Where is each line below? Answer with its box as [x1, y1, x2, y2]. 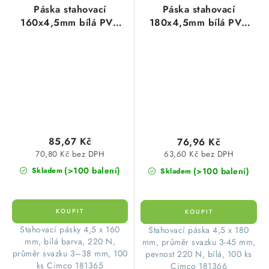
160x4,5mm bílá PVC [20, 15, 119, 29]
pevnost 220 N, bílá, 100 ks [145, 247, 252, 260]
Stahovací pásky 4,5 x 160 [20, 223, 120, 235]
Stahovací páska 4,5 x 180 [148, 223, 249, 236]
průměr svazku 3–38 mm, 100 [12, 247, 128, 259]
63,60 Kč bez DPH [164, 148, 234, 160]
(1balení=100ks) [32, 28, 107, 43]
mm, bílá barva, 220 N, [25, 235, 115, 247]
